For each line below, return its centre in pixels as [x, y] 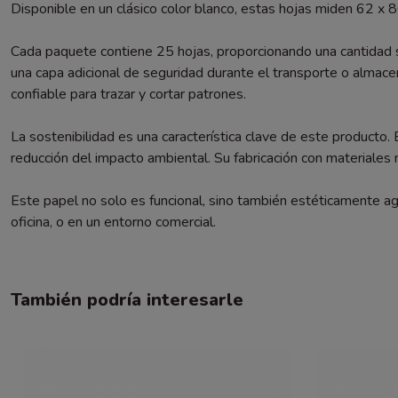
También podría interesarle [127, 299]
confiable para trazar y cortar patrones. [128, 94]
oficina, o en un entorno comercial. [113, 222]
